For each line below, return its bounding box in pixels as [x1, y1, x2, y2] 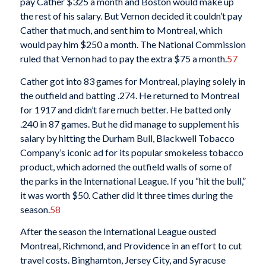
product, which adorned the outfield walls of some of [20, 160, 232, 172]
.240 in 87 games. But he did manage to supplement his [20, 118, 239, 129]
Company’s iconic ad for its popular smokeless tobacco [20, 146, 243, 158]
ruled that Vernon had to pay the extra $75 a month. [20, 52, 227, 64]
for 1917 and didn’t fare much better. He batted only [20, 103, 231, 115]
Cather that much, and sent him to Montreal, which [20, 24, 223, 36]
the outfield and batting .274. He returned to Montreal [20, 89, 239, 101]
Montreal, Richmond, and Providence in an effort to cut [20, 240, 242, 252]
